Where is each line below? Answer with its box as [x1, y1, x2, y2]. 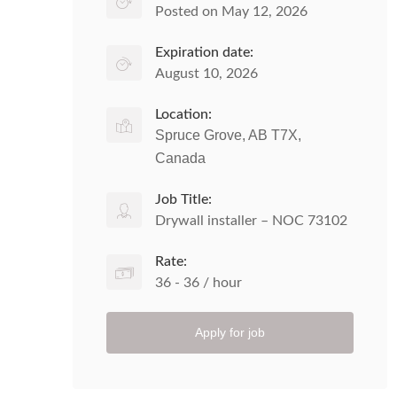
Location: [155, 107, 212, 121]
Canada [155, 151, 206, 166]
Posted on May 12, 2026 [155, 4, 307, 19]
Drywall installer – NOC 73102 [155, 214, 347, 228]
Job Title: [155, 192, 212, 206]
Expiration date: [155, 45, 253, 59]
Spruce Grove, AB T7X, [155, 128, 301, 143]
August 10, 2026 [155, 66, 258, 81]
